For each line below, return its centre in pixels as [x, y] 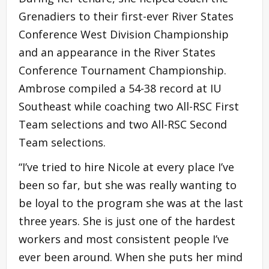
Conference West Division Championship [124, 35]
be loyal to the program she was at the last [131, 203]
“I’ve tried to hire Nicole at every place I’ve [126, 167]
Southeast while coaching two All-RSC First [129, 107]
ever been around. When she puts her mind [131, 257]
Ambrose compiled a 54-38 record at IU [120, 89]
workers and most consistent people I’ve [124, 239]
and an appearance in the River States [117, 53]
